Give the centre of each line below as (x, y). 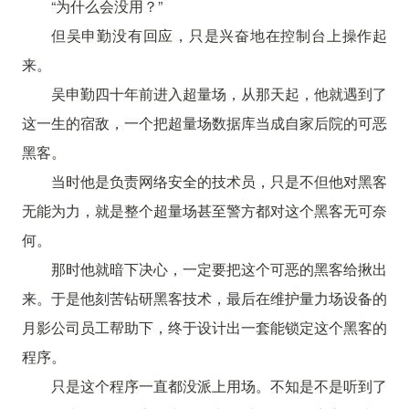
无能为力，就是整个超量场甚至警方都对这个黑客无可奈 (204, 210)
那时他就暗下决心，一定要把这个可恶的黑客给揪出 (219, 268)
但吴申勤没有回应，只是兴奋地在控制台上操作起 (219, 35)
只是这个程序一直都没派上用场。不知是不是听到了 (219, 385)
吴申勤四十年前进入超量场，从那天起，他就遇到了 (219, 93)
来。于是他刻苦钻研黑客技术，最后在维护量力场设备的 (204, 298)
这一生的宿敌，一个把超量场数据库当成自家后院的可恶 (204, 122)
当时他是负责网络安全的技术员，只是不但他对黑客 (219, 181)
